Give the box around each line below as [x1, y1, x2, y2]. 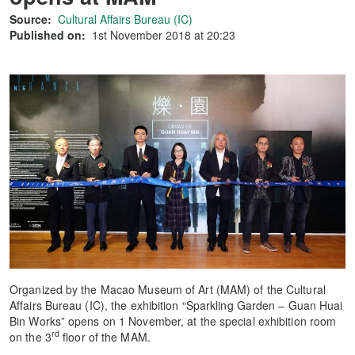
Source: [10, 11, 52, 27]
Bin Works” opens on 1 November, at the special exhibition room [10, 312, 337, 329]
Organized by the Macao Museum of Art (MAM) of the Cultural [10, 281, 326, 297]
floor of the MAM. [59, 328, 151, 345]
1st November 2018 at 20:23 [92, 27, 235, 43]
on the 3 [10, 328, 52, 345]
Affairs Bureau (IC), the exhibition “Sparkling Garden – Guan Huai [10, 296, 343, 313]
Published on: [10, 27, 86, 43]
